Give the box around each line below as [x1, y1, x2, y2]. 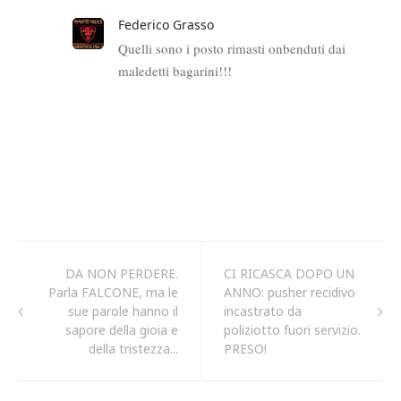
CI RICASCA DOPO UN [224, 264, 354, 282]
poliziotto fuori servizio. [224, 320, 361, 338]
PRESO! [224, 339, 267, 357]
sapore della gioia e [65, 320, 178, 338]
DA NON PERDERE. [65, 264, 178, 282]
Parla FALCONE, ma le [48, 283, 178, 301]
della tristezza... [89, 339, 178, 357]
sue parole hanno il [68, 302, 178, 320]
